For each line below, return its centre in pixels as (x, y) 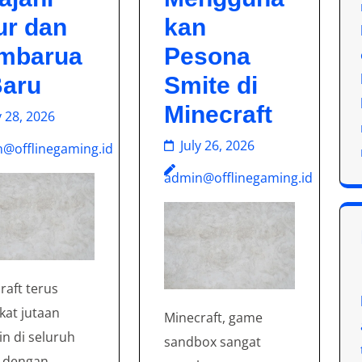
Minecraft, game (214, 317)
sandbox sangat (213, 341)
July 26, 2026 (218, 146)
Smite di (211, 86)
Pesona (208, 57)
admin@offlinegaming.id (239, 178)
